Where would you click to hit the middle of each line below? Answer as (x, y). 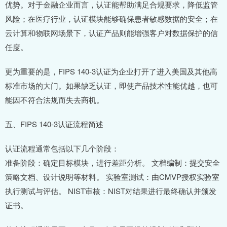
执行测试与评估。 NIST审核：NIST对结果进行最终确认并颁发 (111, 191)
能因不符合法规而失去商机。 (54, 100)
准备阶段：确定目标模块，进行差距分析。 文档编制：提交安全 (112, 163)
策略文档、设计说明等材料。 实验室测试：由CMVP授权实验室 (112, 177)
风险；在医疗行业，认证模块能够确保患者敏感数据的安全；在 (111, 19)
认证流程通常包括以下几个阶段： (62, 148)
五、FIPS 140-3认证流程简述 (54, 124)
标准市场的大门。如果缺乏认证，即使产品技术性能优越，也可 (111, 86)
